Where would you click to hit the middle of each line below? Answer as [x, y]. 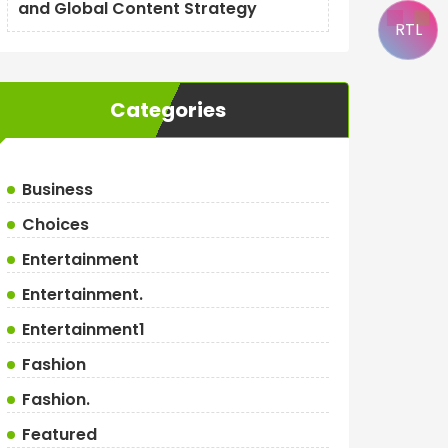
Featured [59, 434]
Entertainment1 [83, 329]
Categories [167, 110]
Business [57, 189]
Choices [55, 224]
